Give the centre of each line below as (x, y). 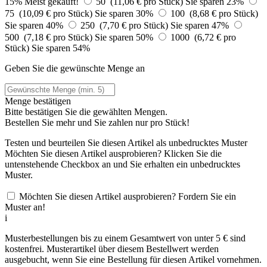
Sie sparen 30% (125, 13)
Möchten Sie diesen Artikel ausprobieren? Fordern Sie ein (128, 196)
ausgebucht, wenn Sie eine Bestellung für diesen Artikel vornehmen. (133, 259)
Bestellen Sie (30, 122)
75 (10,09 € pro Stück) (50, 13)
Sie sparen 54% (61, 48)
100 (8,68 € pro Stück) (214, 13)
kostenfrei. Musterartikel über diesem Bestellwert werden (112, 249)
